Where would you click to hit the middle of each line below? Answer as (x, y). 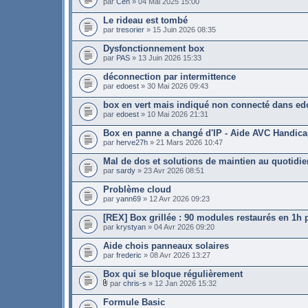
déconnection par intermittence (169, 77)
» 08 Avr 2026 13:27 (176, 255)
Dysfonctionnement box (154, 48)
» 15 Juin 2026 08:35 (180, 30)
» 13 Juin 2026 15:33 (166, 58)
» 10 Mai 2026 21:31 (174, 114)
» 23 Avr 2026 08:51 (170, 170)
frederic (129, 255)
